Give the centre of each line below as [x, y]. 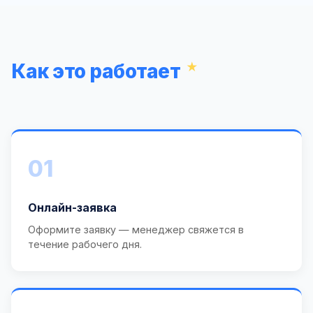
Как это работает [96, 72]
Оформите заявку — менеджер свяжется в [136, 230]
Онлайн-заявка [72, 208]
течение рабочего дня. [85, 245]
